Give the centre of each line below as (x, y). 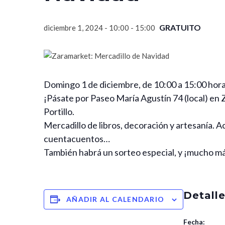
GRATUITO (180, 27)
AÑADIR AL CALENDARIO (116, 199)
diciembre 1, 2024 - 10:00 (86, 28)
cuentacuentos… (77, 139)
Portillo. (59, 111)
